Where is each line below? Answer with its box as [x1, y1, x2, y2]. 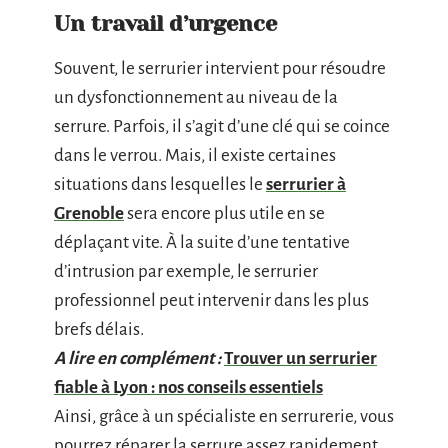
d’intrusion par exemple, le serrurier [54, 261, 318, 281]
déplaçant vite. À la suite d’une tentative [54, 232, 350, 252]
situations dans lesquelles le [54, 174, 266, 194]
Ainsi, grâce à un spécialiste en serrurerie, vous [54, 406, 394, 426]
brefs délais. [54, 319, 144, 339]
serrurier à [266, 174, 346, 194]
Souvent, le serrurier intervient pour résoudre [54, 58, 386, 78]
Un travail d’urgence [54, 10, 277, 36]
